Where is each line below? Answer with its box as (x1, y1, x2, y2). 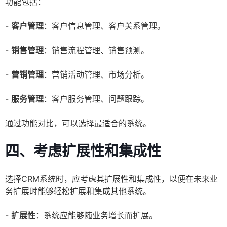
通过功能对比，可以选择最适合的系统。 (5, 118, 151, 129)
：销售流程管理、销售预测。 (44, 45, 149, 56)
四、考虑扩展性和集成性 (5, 142, 161, 160)
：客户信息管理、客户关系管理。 (44, 21, 165, 31)
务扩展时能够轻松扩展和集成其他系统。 (5, 186, 151, 197)
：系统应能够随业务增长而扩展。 (35, 210, 157, 221)
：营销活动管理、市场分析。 (44, 69, 149, 80)
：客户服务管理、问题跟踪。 (44, 94, 149, 104)
